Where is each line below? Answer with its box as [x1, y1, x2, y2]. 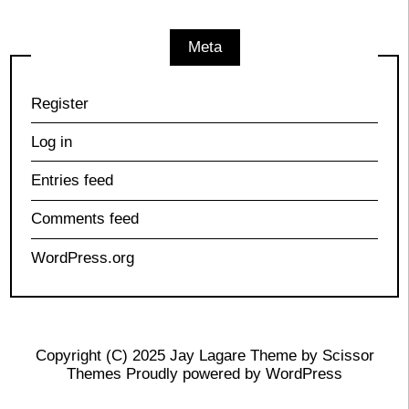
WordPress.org [30, 248, 134, 267]
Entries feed [30, 172, 113, 189]
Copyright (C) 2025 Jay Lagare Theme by [35, 346, 322, 364]
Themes [67, 364, 121, 383]
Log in [30, 132, 72, 151]
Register [30, 94, 89, 112]
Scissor [321, 346, 374, 364]
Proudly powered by [121, 364, 266, 383]
